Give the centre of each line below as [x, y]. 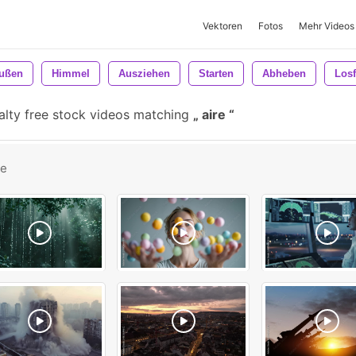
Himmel [71, 74]
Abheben [284, 74]
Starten [216, 74]
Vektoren [222, 26]
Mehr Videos [327, 26]
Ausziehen [144, 74]
